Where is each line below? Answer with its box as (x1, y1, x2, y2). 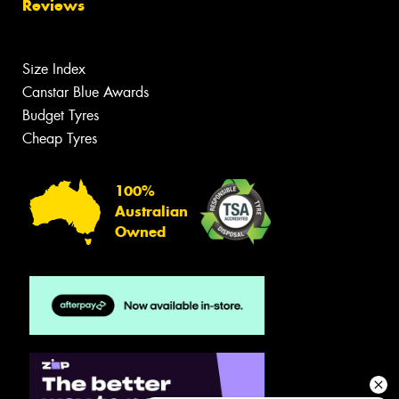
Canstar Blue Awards (22, 82, 149, 102)
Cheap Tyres (22, 128, 97, 148)
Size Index (22, 59, 85, 78)
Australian (115, 203, 188, 221)
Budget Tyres (22, 105, 99, 125)
